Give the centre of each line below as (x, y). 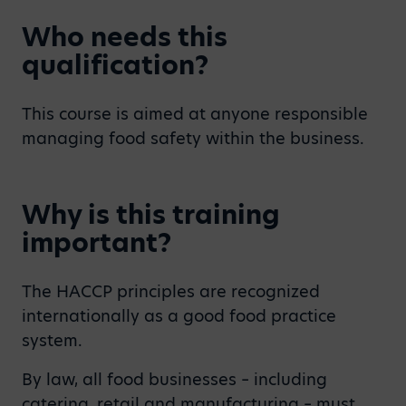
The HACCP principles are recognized (171, 291)
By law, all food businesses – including (174, 379)
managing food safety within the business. (193, 138)
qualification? (115, 65)
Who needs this (125, 37)
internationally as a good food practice (179, 316)
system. (52, 340)
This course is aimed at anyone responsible (195, 114)
